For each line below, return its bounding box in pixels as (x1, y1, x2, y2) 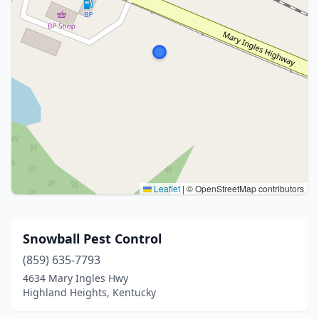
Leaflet (152, 182, 180, 194)
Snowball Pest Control (23, 230, 162, 247)
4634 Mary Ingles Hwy (23, 271, 128, 285)
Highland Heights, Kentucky (23, 286, 156, 299)
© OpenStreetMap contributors (184, 182, 304, 194)
